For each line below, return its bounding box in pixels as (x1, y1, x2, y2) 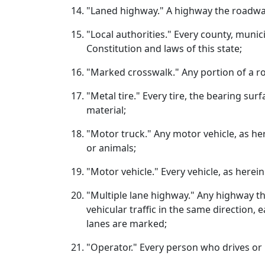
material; (86, 104, 126, 117)
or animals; (86, 141, 136, 154)
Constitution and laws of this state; (86, 42, 242, 55)
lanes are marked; (86, 217, 167, 230)
